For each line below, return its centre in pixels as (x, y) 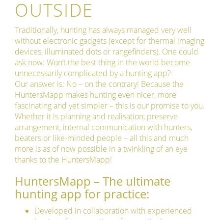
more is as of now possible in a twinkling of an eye (101, 149)
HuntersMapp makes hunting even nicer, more (96, 95)
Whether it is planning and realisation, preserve (96, 116)
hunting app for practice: (82, 193)
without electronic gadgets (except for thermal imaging (110, 41)
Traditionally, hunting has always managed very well (103, 30)
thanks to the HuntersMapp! (63, 159)
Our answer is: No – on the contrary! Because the (99, 84)
